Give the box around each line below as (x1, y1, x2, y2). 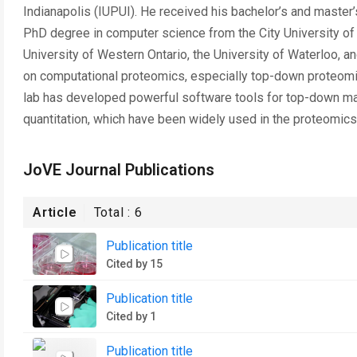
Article (33, 205, 77, 220)
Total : (93, 205, 135, 220)
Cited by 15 (106, 257, 163, 270)
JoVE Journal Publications (23, 160, 214, 179)
